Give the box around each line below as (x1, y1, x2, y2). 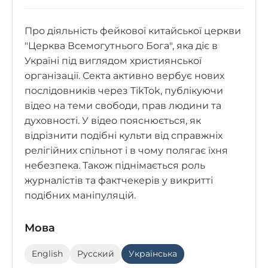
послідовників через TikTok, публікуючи (25, 84, 223, 96)
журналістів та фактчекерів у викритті (25, 174, 213, 186)
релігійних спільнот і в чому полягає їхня (25, 144, 228, 156)
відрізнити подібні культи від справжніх (25, 129, 223, 141)
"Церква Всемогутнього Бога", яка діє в (25, 39, 218, 51)
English (32, 248, 63, 259)
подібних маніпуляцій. (25, 189, 136, 201)
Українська (129, 248, 177, 259)
